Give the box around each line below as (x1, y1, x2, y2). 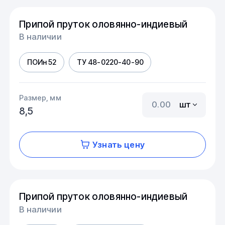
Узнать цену (92, 139, 145, 150)
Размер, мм (19, 93, 61, 102)
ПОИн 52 (27, 58, 57, 67)
